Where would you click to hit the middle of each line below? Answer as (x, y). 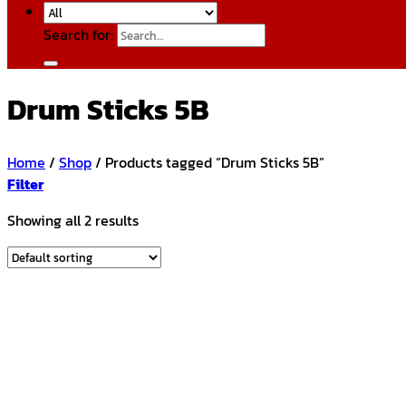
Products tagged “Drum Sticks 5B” (213, 162)
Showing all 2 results (73, 220)
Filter (25, 184)
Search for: (78, 34)
